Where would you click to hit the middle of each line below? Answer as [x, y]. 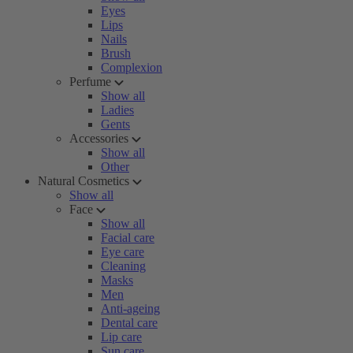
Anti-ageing [130, 308]
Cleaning [123, 266]
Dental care [129, 323]
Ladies [117, 110]
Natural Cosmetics [84, 181]
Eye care [123, 252]
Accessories [99, 138]
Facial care [128, 238]
